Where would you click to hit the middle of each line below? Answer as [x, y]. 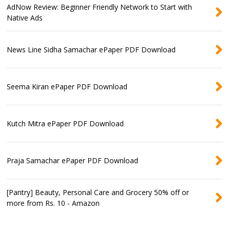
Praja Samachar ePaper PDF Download [73, 160]
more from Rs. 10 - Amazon [53, 203]
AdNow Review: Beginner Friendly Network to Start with [100, 7]
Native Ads [25, 17]
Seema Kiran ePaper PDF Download [67, 86]
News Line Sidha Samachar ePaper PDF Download [91, 49]
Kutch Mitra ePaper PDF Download [65, 123]
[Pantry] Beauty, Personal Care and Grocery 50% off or [98, 192]
